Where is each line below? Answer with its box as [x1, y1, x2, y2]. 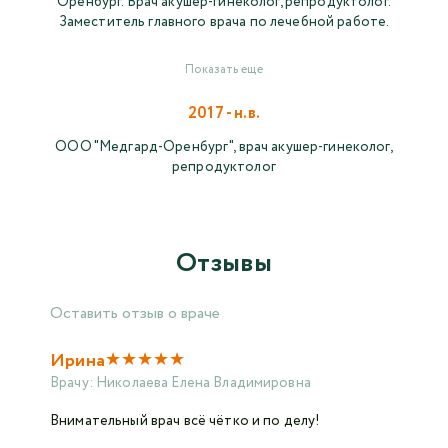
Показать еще [185, 61, 263, 79]
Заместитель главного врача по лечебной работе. [58, 12, 390, 33]
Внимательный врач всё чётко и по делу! [50, 411, 321, 432]
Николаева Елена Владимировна [95, 373, 311, 394]
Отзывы [176, 244, 272, 284]
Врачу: [50, 373, 96, 394]
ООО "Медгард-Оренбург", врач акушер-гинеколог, [55, 137, 393, 158]
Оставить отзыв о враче [50, 302, 220, 326]
